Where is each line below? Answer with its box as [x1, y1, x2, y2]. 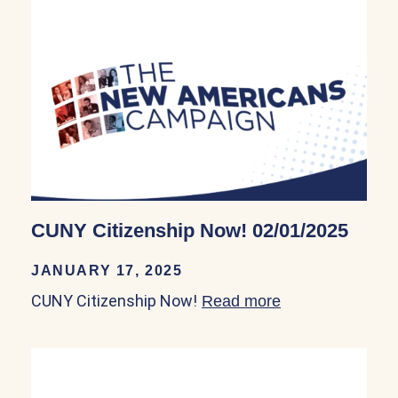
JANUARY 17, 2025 [31, 263, 183, 279]
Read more [202, 292, 281, 311]
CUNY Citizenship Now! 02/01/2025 [31, 219, 348, 243]
